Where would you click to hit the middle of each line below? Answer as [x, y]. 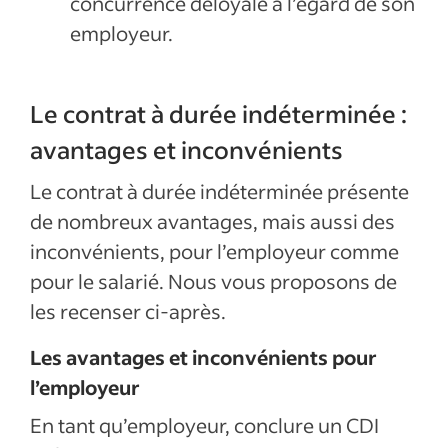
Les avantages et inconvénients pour [203, 357]
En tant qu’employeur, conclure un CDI [204, 425]
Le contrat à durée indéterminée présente [219, 191]
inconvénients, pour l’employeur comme [214, 251]
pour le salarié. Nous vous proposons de [213, 281]
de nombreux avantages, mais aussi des [212, 221]
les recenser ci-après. [128, 311]
